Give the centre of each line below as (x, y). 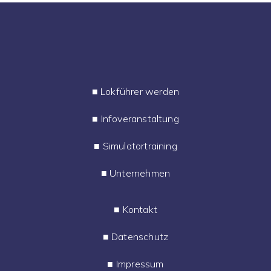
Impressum (140, 263)
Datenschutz (140, 236)
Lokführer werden (140, 91)
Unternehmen (140, 173)
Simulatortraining (140, 145)
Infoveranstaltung (140, 118)
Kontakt (140, 209)
